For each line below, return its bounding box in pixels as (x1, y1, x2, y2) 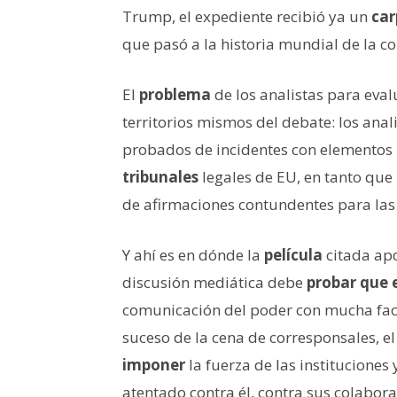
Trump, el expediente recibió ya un (122, 5, 371, 27)
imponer (122, 354, 185, 375)
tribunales (122, 166, 198, 187)
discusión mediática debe (122, 271, 307, 292)
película (264, 244, 323, 265)
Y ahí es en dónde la (122, 244, 264, 265)
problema (139, 83, 211, 105)
